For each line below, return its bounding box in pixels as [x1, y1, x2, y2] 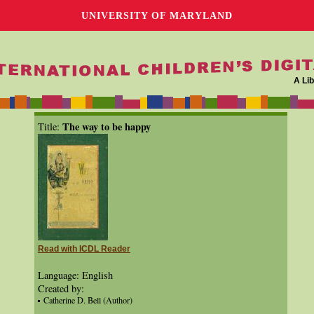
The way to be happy [62, 119, 151, 134]
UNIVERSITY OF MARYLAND [81, 10, 233, 21]
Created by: [38, 282, 84, 295]
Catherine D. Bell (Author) [43, 294, 132, 306]
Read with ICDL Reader [38, 245, 130, 253]
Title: [38, 120, 62, 133]
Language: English [38, 268, 113, 282]
